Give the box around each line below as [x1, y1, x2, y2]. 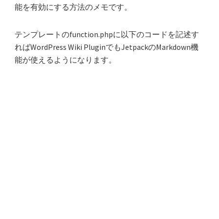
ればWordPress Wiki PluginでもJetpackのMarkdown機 [15, 42, 198, 52]
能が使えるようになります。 [15, 55, 116, 65]
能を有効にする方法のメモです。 [15, 2, 132, 12]
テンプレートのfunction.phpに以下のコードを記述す [15, 29, 199, 39]
